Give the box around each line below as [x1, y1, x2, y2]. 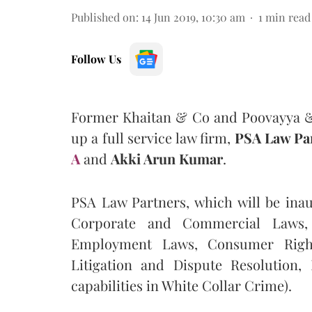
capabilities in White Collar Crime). [71, 275, 292, 295]
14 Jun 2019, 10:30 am [141, 9, 245, 24]
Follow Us [71, 51, 121, 66]
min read [265, 9, 311, 24]
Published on [71, 9, 136, 24]
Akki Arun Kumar [111, 148, 223, 168]
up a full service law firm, [71, 127, 235, 147]
